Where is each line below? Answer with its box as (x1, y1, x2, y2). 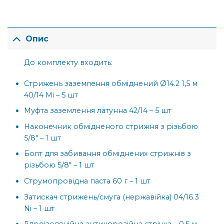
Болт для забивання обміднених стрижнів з (24, 149, 191, 158)
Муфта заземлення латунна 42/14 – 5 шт (24, 106, 172, 115)
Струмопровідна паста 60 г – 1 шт (24, 176, 151, 186)
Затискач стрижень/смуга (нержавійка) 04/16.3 (24, 192, 199, 201)
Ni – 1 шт (24, 203, 55, 213)
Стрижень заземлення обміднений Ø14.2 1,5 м (24, 78, 198, 88)
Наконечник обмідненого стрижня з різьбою (24, 121, 198, 131)
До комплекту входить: (24, 57, 113, 67)
